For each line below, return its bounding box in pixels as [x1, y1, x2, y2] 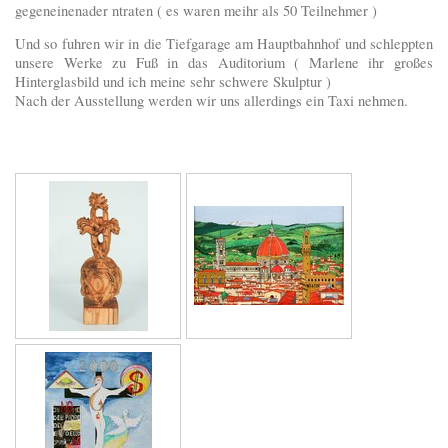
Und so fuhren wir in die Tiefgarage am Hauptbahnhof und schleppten [15, 34, 433, 54]
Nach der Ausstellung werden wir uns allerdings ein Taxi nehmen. [15, 91, 408, 111]
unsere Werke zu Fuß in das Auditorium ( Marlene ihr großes [15, 53, 433, 73]
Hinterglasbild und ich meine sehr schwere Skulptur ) [15, 72, 331, 92]
